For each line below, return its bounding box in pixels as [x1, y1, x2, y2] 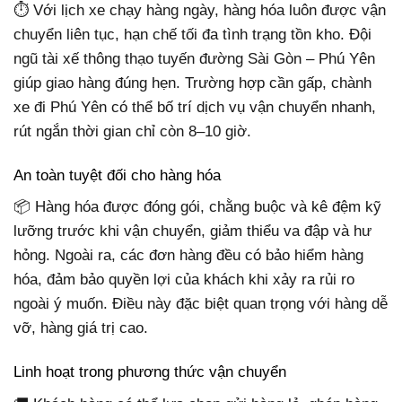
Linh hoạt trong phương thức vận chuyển [13, 363, 286, 381]
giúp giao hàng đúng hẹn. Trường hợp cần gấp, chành [13, 74, 371, 92]
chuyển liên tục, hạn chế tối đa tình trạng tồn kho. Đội [13, 25, 371, 43]
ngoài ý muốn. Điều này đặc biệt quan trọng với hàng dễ [13, 295, 388, 313]
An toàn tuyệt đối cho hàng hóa [13, 166, 221, 184]
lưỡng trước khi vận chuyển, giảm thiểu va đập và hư [13, 223, 371, 240]
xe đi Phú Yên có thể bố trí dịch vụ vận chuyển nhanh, [13, 98, 376, 116]
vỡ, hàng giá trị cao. [13, 319, 148, 337]
